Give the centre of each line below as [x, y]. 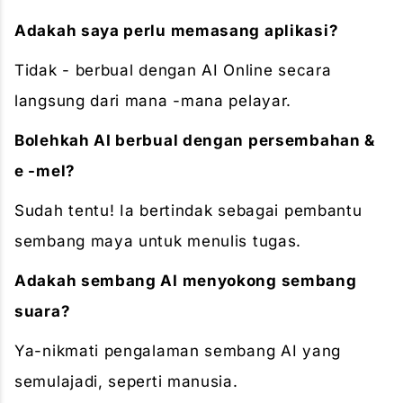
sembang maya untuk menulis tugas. [158, 241]
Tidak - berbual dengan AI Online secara [173, 70]
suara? [43, 311]
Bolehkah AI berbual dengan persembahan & [195, 140]
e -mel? [45, 171]
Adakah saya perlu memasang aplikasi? [177, 31]
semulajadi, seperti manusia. [126, 381]
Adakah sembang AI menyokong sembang [186, 281]
